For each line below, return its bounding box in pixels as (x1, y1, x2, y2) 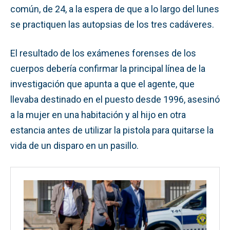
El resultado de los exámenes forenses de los (10, 47, 196, 59)
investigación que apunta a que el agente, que (10, 78, 195, 89)
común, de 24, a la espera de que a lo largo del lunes (10, 3, 219, 14)
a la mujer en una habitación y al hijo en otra (10, 109, 186, 120)
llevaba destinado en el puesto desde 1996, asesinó (10, 93, 220, 105)
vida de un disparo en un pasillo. (10, 140, 139, 151)
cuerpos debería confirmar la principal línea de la (10, 63, 205, 74)
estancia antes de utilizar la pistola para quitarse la (10, 124, 214, 136)
